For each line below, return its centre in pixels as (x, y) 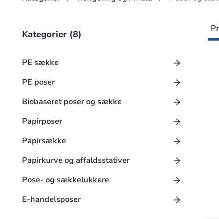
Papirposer (42, 121)
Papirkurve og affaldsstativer (76, 160)
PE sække (40, 63)
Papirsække (44, 141)
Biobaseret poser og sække (72, 102)
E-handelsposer (51, 199)
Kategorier (46, 34)
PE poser (38, 82)
